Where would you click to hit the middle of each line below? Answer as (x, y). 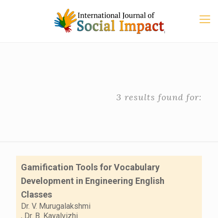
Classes (36, 194)
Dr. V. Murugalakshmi (56, 206)
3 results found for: (159, 97)
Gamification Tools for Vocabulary (90, 167)
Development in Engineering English (93, 181)
